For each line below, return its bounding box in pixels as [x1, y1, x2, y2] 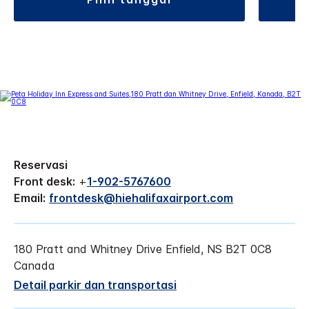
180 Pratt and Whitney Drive [14, 241, 162, 256]
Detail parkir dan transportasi [14, 277, 177, 292]
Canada [14, 258, 55, 272]
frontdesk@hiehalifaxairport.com [49, 190, 233, 205]
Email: [14, 190, 46, 205]
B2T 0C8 [226, 241, 272, 256]
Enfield [166, 241, 201, 256]
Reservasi [14, 157, 68, 172]
